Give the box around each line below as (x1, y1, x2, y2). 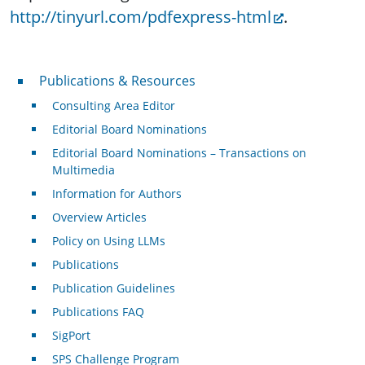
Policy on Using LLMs (51, 233, 165, 249)
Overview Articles (51, 209, 147, 226)
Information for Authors (51, 186, 182, 202)
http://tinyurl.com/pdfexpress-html (10, 6, 271, 29)
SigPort (51, 328, 90, 344)
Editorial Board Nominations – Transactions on (51, 145, 306, 161)
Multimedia (51, 162, 115, 178)
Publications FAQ (51, 304, 144, 320)
